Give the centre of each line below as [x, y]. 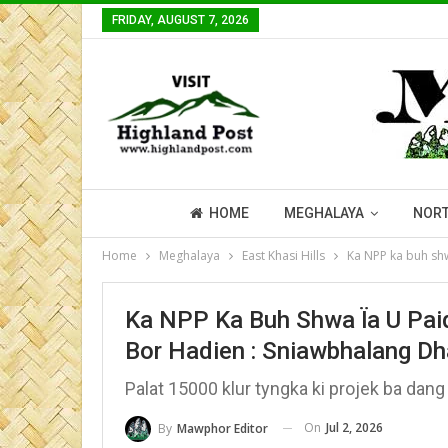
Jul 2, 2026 [354, 427]
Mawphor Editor [222, 428]
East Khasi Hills [283, 255]
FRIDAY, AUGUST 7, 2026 [180, 20]
